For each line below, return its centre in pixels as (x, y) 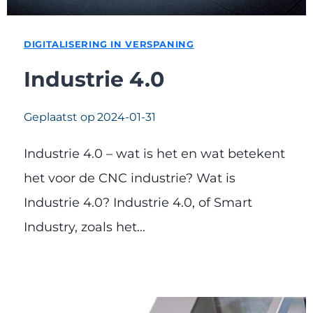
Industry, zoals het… (85, 227)
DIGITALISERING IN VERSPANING (109, 45)
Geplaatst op (59, 117)
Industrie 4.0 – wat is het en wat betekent (154, 153)
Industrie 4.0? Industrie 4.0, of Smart (138, 202)
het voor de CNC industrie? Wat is (130, 178)
